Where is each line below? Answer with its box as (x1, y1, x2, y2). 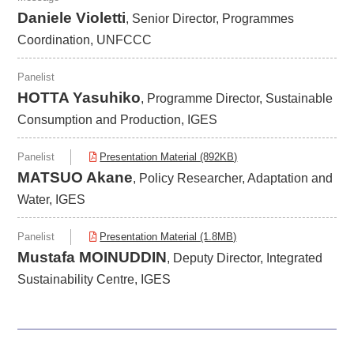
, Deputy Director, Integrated (167, 250, 323, 265)
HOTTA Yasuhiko (17, 88, 141, 106)
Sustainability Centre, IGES (17, 272, 171, 286)
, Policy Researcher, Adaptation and (133, 171, 333, 185)
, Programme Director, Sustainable (141, 91, 333, 105)
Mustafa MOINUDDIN (17, 248, 168, 265)
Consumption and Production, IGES (17, 112, 218, 126)
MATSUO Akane (17, 168, 134, 186)
